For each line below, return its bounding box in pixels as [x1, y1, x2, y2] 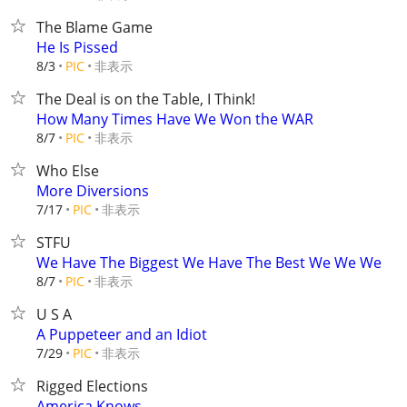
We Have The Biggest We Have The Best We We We [36, 253, 382, 273]
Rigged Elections [36, 376, 148, 396]
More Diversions [36, 181, 149, 201]
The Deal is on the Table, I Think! [36, 89, 255, 109]
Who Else [36, 161, 99, 181]
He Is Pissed [36, 37, 118, 57]
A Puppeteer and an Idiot [36, 324, 207, 344]
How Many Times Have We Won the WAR [36, 109, 313, 129]
